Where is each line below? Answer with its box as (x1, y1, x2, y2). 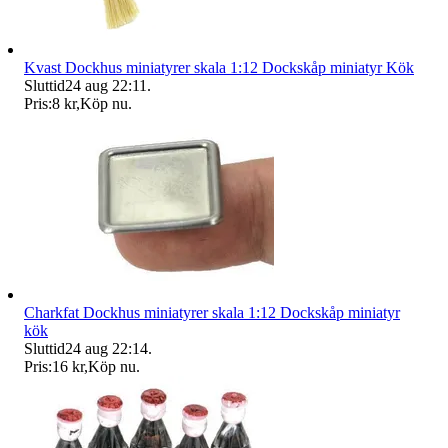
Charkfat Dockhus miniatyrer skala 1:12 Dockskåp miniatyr (24, 304, 400, 322)
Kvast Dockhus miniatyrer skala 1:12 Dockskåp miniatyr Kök (24, 59, 414, 77)
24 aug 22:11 (65, 77, 147, 95)
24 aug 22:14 (65, 340, 148, 358)
